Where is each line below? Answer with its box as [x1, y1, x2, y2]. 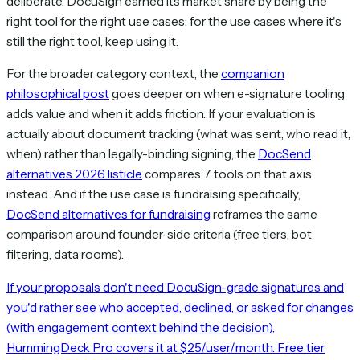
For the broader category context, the [6, 66, 221, 82]
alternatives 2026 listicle [6, 166, 142, 182]
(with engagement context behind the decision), [6, 319, 275, 335]
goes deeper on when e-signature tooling [109, 86, 345, 102]
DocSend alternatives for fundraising [6, 207, 211, 223]
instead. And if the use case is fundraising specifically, [6, 186, 301, 202]
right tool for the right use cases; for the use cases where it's [6, 13, 342, 29]
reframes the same [211, 207, 317, 223]
